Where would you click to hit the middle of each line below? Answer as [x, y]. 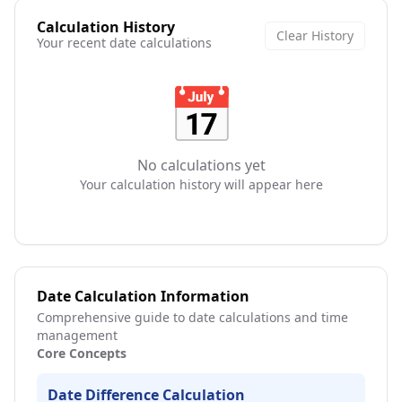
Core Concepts [82, 353]
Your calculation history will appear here [201, 184]
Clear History [315, 35]
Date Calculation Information [143, 296]
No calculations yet [201, 165]
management [77, 335]
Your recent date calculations [124, 43]
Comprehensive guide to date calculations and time [192, 317]
